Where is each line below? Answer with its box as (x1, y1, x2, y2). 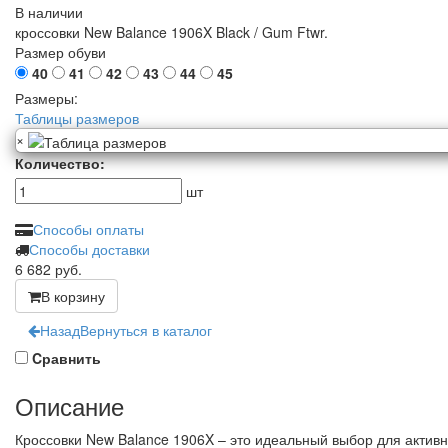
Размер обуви (15, 42, 106, 63)
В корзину (41, 285, 105, 306)
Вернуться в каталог (80, 319, 212, 340)
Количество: (15, 152, 105, 173)
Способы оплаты (33, 218, 144, 239)
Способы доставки (29, 238, 150, 259)
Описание (15, 387, 124, 423)
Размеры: (15, 88, 78, 109)
